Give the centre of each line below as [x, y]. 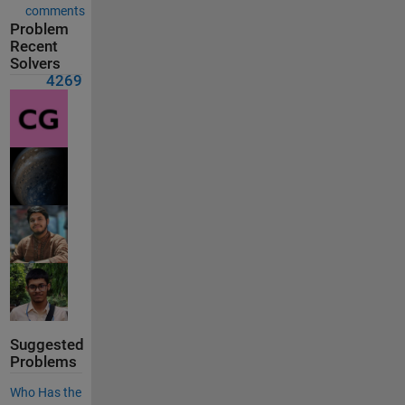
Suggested [47, 345]
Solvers [35, 63]
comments [55, 10]
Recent [33, 46]
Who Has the [45, 393]
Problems [43, 363]
